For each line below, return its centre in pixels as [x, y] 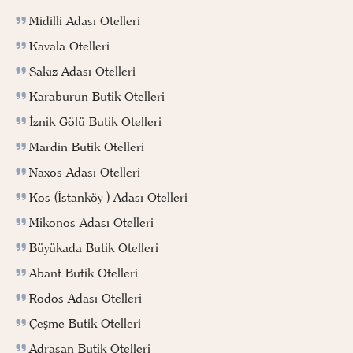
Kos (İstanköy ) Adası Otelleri [108, 197]
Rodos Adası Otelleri [85, 297]
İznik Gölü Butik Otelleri [95, 121]
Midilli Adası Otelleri [85, 20]
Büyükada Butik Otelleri [94, 247]
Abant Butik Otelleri [84, 272]
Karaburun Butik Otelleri [97, 96]
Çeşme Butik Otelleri [85, 323]
